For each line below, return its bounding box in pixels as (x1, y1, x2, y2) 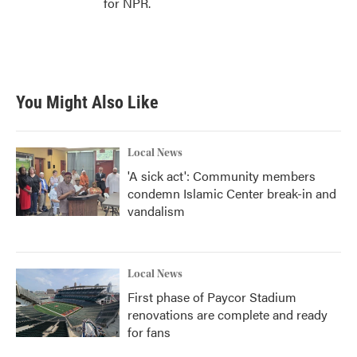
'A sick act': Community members (127, 167, 316, 185)
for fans (127, 323, 171, 341)
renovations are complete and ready (127, 305, 328, 324)
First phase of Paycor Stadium (127, 288, 296, 306)
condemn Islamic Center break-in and (127, 184, 336, 202)
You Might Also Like (16, 92, 159, 112)
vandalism (127, 202, 185, 220)
